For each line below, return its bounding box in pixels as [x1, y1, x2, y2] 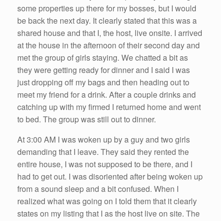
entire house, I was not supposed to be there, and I [17, 158, 192, 170]
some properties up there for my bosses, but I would [17, 2, 196, 14]
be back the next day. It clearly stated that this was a [17, 14, 197, 26]
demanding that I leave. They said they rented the [17, 146, 189, 157]
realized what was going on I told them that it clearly [17, 195, 197, 207]
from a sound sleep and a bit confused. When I [17, 183, 179, 194]
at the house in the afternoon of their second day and [17, 39, 200, 51]
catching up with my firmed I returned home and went [17, 101, 201, 112]
